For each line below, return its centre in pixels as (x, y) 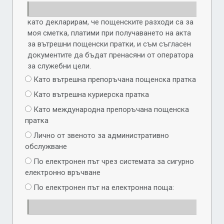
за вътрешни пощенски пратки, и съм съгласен (109, 44)
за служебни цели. (59, 66)
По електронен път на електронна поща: (103, 187)
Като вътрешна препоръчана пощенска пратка (114, 79)
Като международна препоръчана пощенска (110, 109)
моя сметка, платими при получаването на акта (109, 33)
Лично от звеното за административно (100, 135)
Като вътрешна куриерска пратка (90, 94)
